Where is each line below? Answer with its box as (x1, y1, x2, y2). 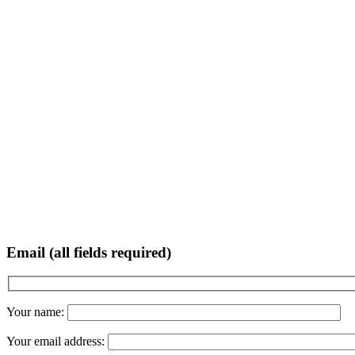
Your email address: (6, 334, 108, 348)
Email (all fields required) (6, 243, 171, 261)
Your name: (6, 304, 67, 319)
